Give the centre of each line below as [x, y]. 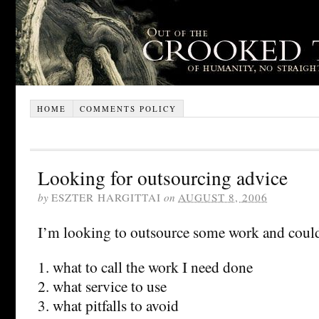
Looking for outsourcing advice [163, 177]
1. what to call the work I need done [145, 266]
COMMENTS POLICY [128, 108]
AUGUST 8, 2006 [223, 197]
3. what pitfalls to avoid [108, 305]
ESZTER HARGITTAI [106, 197]
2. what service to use [102, 286]
